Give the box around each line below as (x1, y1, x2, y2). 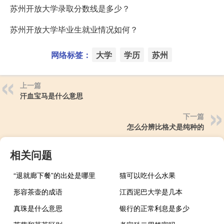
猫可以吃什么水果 (119, 170, 176, 180)
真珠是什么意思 (13, 203, 62, 213)
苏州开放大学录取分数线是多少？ (10, 2, 130, 14)
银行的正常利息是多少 (119, 203, 190, 213)
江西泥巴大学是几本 (119, 186, 183, 197)
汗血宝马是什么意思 (20, 90, 83, 101)
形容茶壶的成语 (13, 186, 62, 197)
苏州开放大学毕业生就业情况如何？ (10, 23, 138, 35)
